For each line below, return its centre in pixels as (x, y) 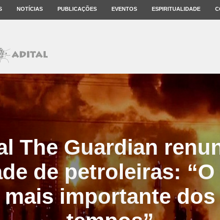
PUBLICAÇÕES (77, 9)
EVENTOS (124, 9)
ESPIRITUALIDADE (176, 9)
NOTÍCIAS (30, 9)
